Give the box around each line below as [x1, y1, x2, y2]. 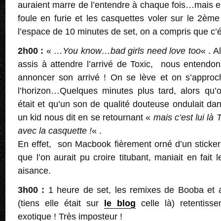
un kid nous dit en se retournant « [18, 112, 153, 123]
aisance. [18, 166, 51, 176]
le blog [104, 198, 136, 209]
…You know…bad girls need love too [54, 46, 201, 56]
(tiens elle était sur [18, 198, 104, 209]
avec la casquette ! [18, 126, 92, 136]
